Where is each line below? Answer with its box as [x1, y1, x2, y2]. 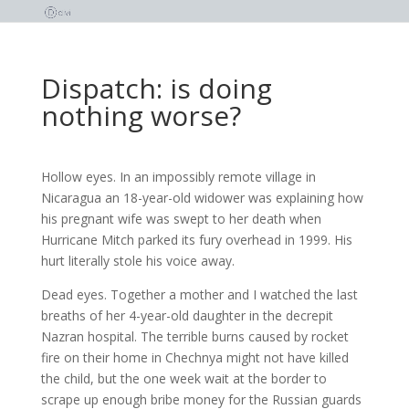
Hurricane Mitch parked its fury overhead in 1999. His [40, 231, 352, 248]
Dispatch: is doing [40, 69, 272, 107]
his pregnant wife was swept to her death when [40, 210, 321, 227]
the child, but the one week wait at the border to [40, 370, 327, 387]
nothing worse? [40, 97, 241, 134]
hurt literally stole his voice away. [40, 252, 235, 269]
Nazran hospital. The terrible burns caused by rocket [40, 328, 349, 345]
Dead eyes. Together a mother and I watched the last [40, 286, 358, 303]
